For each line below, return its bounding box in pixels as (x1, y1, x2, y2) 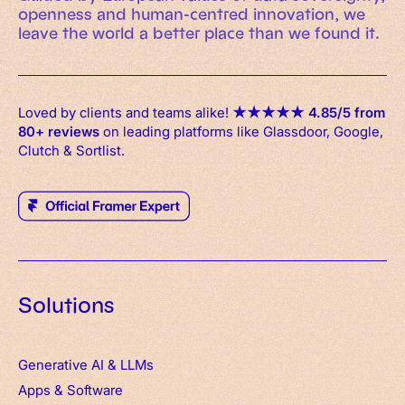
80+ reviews (18, 121, 99, 140)
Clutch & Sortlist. (18, 140, 125, 159)
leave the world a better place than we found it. (18, 23, 380, 44)
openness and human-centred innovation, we (18, 4, 365, 25)
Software (67, 380, 123, 399)
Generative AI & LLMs (18, 354, 154, 373)
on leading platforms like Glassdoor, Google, (99, 121, 383, 140)
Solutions (18, 291, 114, 320)
